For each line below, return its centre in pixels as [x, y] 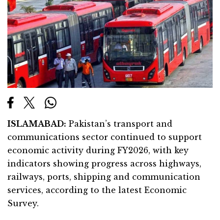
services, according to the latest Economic [97, 190]
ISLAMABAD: [37, 124]
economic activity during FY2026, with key [98, 150]
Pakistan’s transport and [119, 124]
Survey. [23, 203]
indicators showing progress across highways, [104, 163]
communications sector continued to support [105, 137]
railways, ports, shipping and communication [104, 177]
